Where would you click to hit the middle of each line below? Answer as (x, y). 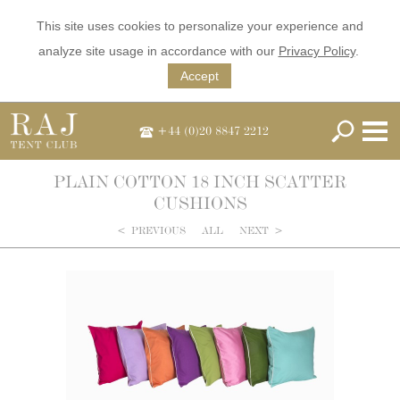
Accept (199, 76)
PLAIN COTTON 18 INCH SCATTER (200, 181)
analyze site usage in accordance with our (158, 51)
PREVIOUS (156, 230)
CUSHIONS (200, 203)
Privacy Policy (317, 51)
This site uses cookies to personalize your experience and (200, 26)
